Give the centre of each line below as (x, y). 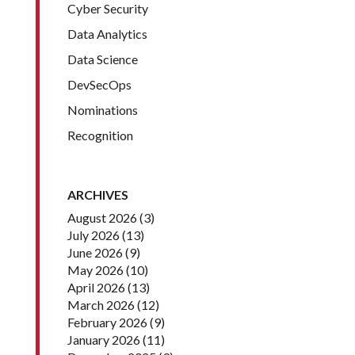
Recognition (100, 136)
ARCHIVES (97, 195)
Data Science (102, 59)
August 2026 (102, 218)
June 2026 (95, 253)
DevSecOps (99, 85)
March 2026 (101, 305)
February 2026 (107, 323)
